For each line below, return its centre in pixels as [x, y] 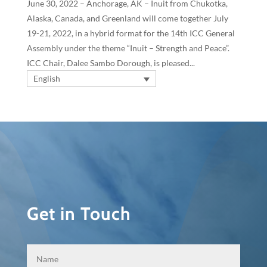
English [46, 79]
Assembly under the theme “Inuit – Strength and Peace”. [128, 48]
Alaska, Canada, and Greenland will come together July [127, 18]
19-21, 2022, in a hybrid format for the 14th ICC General [131, 33]
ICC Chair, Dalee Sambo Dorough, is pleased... [111, 63]
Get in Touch [79, 214]
